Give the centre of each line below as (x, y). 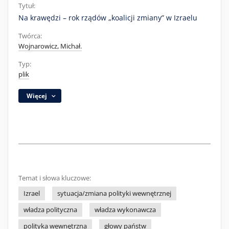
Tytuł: (27, 6)
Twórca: (30, 36)
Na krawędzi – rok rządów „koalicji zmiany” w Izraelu (108, 18)
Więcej (37, 96)
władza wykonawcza (125, 210)
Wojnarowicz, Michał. (50, 46)
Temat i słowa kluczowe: (55, 178)
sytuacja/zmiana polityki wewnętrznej (114, 193)
